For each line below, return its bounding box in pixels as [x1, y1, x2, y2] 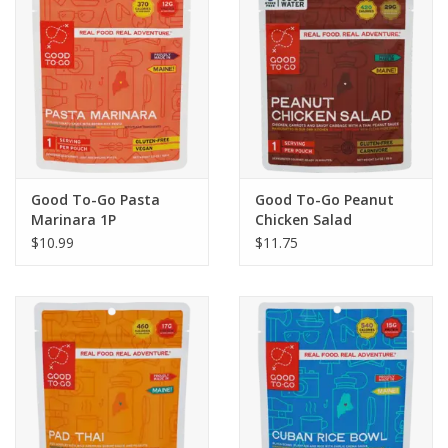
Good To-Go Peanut [255, 189, 394, 209]
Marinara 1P [31, 209, 116, 229]
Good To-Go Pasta [31, 189, 160, 209]
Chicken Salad [255, 209, 352, 229]
